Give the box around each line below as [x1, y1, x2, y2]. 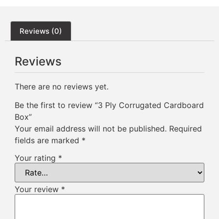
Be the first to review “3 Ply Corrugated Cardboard [15, 100, 204, 110]
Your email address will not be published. [15, 124, 167, 134]
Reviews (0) [20, 26, 62, 36]
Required [169, 124, 202, 134]
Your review [15, 184, 61, 195]
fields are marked [15, 135, 82, 146]
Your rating [15, 153, 58, 163]
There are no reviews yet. [15, 82, 109, 91]
